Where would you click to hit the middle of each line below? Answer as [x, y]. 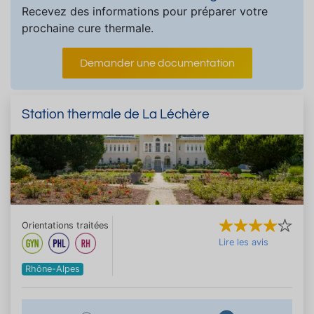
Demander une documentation [157, 63]
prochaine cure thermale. [88, 28]
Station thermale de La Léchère [116, 114]
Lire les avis [244, 242]
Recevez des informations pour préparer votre [145, 11]
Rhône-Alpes [53, 268]
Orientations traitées [65, 225]
